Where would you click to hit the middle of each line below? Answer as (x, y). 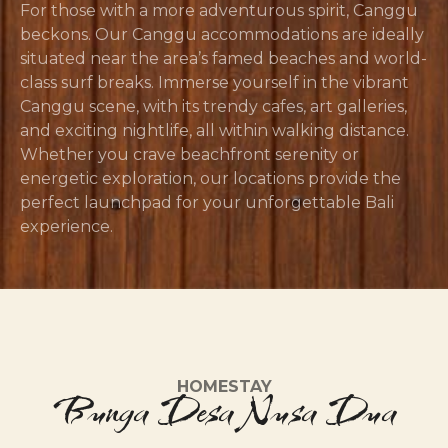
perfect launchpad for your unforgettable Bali (207, 203)
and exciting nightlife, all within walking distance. (214, 131)
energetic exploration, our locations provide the (210, 179)
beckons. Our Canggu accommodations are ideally (222, 35)
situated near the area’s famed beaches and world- (223, 59)
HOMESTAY (224, 387)
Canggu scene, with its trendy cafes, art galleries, (213, 107)
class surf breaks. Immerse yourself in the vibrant (214, 83)
